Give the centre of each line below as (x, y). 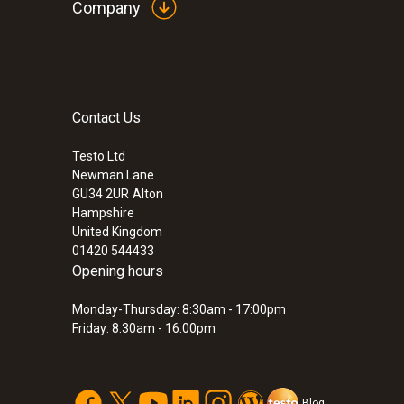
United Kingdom (117, 232)
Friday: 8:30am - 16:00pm (144, 328)
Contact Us (106, 118)
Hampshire (103, 213)
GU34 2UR (101, 194)
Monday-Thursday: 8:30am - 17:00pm (179, 309)
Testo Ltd (99, 156)
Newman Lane (113, 175)
